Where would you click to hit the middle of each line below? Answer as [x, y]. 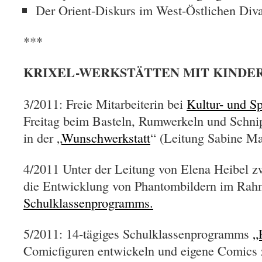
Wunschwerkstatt [106, 137]
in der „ [42, 137]
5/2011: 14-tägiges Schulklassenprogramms [138, 233]
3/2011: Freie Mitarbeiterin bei [105, 104]
